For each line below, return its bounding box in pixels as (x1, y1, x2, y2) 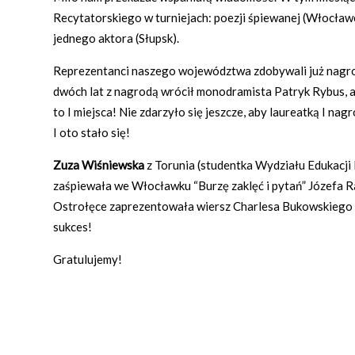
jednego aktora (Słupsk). (53, 30, 179, 45)
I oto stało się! (53, 124, 130, 139)
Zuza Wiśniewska (53, 157, 147, 172)
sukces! (53, 219, 92, 234)
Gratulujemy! (53, 251, 122, 266)
